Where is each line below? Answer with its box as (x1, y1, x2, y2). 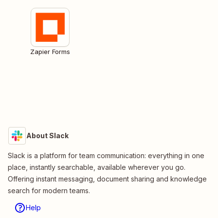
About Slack (26, 131, 69, 140)
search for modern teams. (8, 186, 90, 195)
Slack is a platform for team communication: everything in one (8, 151, 204, 160)
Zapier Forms (30, 48, 70, 56)
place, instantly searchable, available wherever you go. (8, 163, 185, 172)
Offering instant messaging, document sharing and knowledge (8, 175, 207, 183)
